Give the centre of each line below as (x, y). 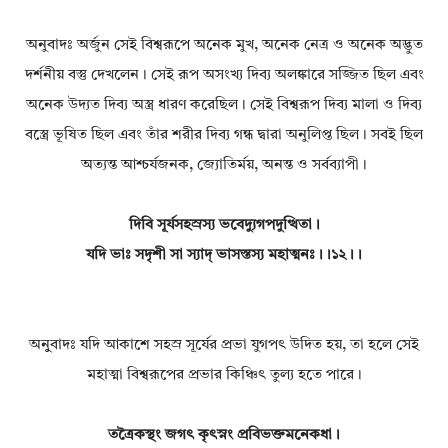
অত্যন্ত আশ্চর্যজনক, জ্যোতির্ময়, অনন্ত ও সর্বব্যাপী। (224, 166)
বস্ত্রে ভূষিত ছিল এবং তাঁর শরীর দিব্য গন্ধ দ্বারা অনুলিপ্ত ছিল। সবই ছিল (224, 136)
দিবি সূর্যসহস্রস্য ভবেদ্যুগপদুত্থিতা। (224, 226)
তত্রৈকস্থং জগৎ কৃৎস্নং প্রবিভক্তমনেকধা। (224, 436)
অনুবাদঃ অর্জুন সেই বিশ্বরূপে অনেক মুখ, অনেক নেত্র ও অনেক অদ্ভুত (224, 46)
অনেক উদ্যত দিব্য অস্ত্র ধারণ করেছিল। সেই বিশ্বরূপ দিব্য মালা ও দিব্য (224, 106)
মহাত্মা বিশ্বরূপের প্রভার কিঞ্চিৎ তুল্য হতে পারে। (224, 376)
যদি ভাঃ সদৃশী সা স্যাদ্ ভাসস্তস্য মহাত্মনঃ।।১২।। (224, 256)
